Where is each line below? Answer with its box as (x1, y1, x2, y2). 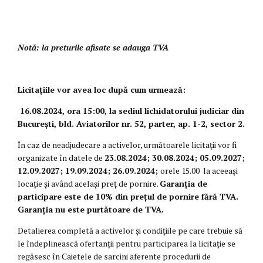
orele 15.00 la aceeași (160, 165, 238, 177)
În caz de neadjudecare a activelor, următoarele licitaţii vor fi (18, 139, 237, 151)
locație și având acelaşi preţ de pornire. (18, 178, 160, 190)
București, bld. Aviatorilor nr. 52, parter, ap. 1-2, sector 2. (18, 118, 245, 130)
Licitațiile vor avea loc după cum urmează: (18, 84, 186, 96)
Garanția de (160, 178, 207, 190)
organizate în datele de (18, 152, 104, 164)
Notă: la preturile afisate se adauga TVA (18, 42, 168, 53)
